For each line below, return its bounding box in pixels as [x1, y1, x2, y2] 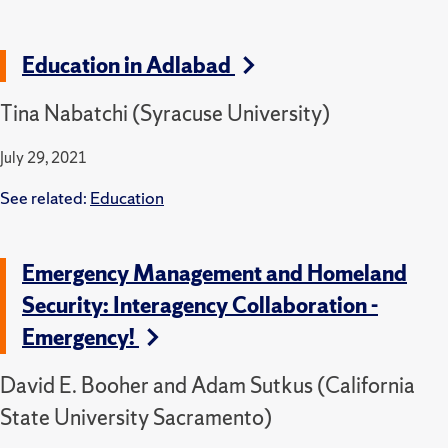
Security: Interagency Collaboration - [22, 290, 378, 320]
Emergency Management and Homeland [22, 258, 407, 288]
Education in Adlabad [22, 50, 235, 80]
